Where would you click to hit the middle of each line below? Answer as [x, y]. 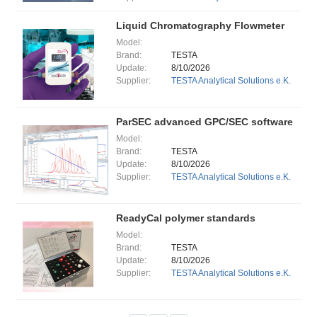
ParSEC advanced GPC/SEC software [204, 122]
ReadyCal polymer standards [185, 218]
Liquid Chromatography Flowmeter [200, 25]
